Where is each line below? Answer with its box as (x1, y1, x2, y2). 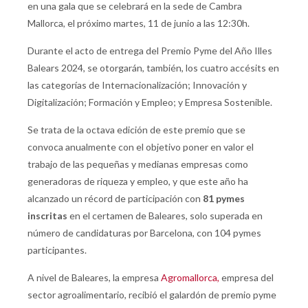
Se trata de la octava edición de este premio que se (27, 124, 245, 136)
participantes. (27, 244, 89, 256)
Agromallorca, (161, 272, 219, 284)
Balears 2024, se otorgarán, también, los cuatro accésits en (27, 62, 279, 74)
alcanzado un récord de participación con (27, 192, 201, 205)
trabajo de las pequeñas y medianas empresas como (27, 158, 248, 170)
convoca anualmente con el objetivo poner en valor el (27, 141, 254, 153)
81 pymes (201, 192, 245, 205)
